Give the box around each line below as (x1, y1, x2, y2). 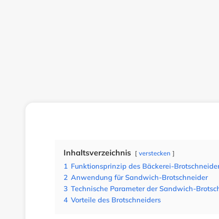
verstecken (139, 149, 171, 157)
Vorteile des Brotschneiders (71, 196, 161, 204)
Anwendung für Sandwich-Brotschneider (71, 173, 208, 182)
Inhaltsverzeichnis (64, 148, 131, 157)
